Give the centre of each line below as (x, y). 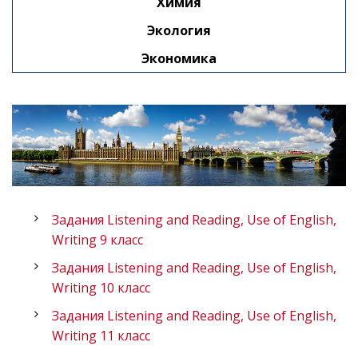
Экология (179, 30)
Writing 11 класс (101, 336)
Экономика (179, 58)
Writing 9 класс (97, 240)
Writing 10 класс (101, 288)
